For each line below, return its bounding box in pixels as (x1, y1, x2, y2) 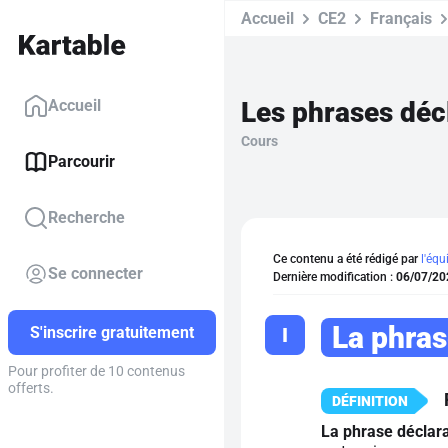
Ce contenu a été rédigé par (273, 252, 421, 266)
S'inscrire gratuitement (30, 323, 194, 343)
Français (370, 9, 432, 28)
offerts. (8, 380, 54, 397)
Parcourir (48, 152, 115, 172)
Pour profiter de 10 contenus (8, 363, 185, 380)
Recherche (48, 208, 125, 228)
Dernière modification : (273, 270, 396, 284)
